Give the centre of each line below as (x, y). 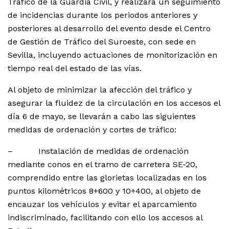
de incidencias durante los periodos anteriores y (102, 15)
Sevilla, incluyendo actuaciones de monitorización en (112, 55)
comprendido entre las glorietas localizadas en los (107, 178)
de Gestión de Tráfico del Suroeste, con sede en (102, 42)
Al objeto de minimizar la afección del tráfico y (100, 90)
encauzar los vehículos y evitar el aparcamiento (102, 204)
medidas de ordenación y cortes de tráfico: (92, 130)
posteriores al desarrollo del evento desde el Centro (109, 29)
